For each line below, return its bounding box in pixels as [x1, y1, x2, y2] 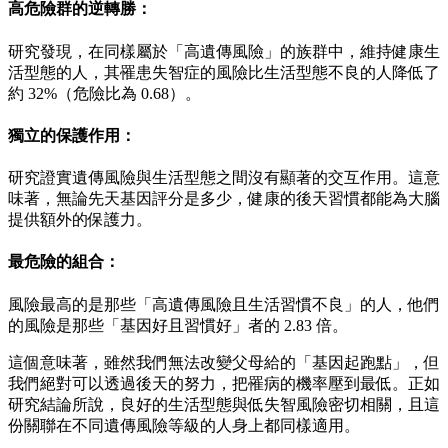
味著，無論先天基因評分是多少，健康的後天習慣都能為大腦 [8, 190, 440, 208]
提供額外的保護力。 [8, 211, 152, 229]
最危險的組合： [8, 253, 120, 271]
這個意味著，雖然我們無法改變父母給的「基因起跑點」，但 [8, 353, 440, 371]
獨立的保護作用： [8, 126, 136, 144]
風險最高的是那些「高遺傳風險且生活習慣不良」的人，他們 [8, 295, 440, 313]
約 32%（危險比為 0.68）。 [8, 84, 201, 102]
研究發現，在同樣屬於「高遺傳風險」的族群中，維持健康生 [8, 42, 440, 60]
